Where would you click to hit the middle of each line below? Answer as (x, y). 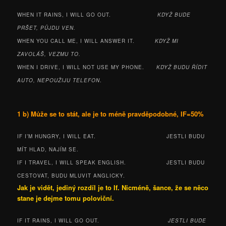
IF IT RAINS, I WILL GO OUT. (93, 220)
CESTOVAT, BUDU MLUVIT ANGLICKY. (71, 175)
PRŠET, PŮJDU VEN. (47, 28)
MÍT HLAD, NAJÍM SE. (48, 149)
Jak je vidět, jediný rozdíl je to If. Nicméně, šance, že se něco (113, 187)
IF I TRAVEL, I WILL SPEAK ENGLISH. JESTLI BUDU (111, 162)
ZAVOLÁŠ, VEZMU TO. (49, 54)
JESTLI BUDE (187, 220)
